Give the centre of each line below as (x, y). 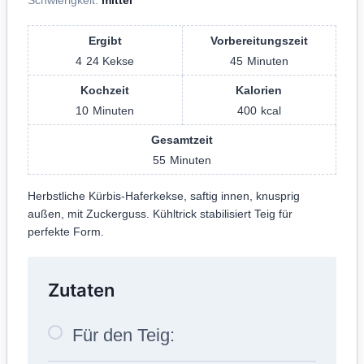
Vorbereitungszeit (259, 40)
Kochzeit (105, 90)
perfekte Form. (66, 231)
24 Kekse (110, 61)
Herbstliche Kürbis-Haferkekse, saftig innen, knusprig (164, 195)
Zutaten (81, 290)
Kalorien (259, 90)
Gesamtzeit (182, 139)
